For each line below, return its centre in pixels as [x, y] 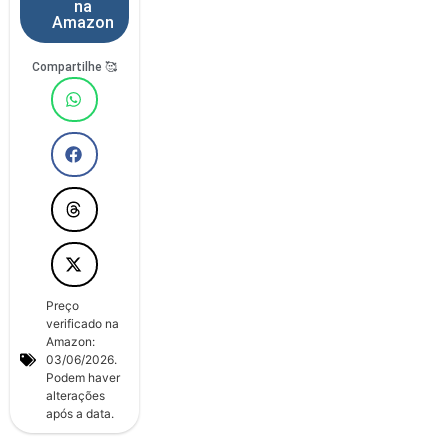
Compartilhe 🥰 [75, 66]
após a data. [80, 413]
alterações [75, 395]
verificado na [82, 323]
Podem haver [83, 377]
